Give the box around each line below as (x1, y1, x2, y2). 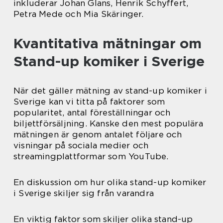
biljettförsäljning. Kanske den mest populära (13, 118, 203, 128)
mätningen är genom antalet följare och (13, 129, 182, 139)
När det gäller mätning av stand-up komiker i (13, 85, 207, 96)
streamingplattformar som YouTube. (13, 151, 169, 161)
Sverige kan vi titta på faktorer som (13, 96, 165, 107)
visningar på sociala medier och (13, 140, 149, 150)
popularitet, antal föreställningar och (13, 107, 171, 117)
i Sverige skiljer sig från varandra (13, 188, 154, 198)
